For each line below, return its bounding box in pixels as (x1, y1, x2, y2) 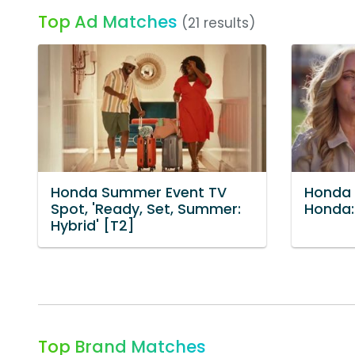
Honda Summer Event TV (51, 183, 227, 203)
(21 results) (181, 13, 255, 32)
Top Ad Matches (38, 10, 177, 33)
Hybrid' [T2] (51, 216, 135, 236)
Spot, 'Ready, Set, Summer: (51, 200, 241, 219)
